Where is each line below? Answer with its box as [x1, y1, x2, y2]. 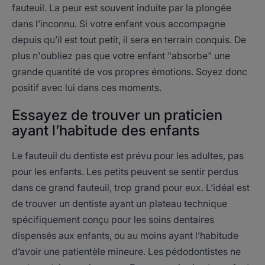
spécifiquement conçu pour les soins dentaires [12, 214, 214, 225]
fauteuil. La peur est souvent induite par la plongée [12, 2, 231, 14]
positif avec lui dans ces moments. [12, 82, 161, 93]
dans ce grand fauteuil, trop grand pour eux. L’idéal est [12, 182, 250, 193]
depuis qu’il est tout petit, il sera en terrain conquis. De [12, 34, 246, 46]
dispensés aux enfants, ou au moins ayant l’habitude [12, 230, 238, 241]
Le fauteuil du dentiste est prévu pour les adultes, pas [12, 150, 244, 161]
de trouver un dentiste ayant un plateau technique [12, 198, 227, 209]
